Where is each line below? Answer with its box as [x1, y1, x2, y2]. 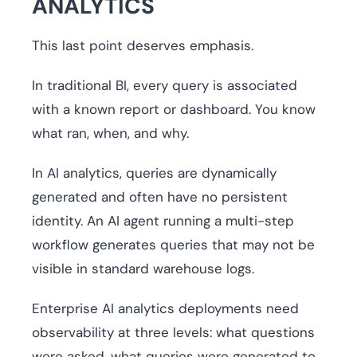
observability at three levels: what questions [32, 324, 315, 342]
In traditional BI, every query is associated [32, 76, 297, 95]
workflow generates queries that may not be [32, 236, 315, 254]
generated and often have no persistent [32, 188, 288, 206]
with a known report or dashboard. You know [32, 100, 316, 119]
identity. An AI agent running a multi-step [32, 212, 294, 230]
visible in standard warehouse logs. [32, 260, 254, 278]
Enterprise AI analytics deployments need [32, 300, 299, 318]
